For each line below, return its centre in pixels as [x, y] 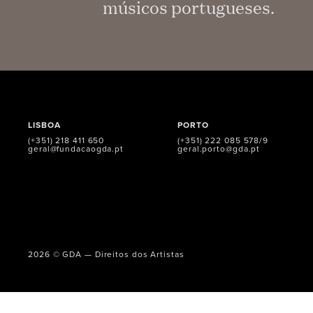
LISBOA [44, 124]
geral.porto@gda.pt [219, 148]
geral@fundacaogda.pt [76, 148]
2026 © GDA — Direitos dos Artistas [106, 254]
